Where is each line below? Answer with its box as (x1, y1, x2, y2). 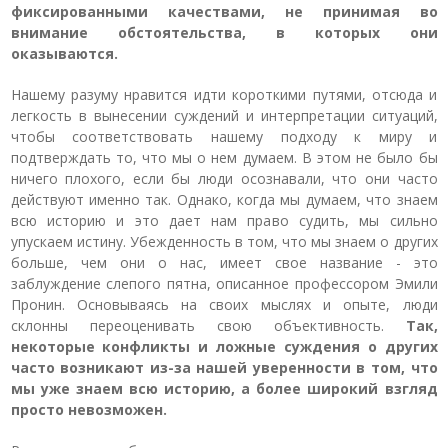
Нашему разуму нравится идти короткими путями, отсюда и (10, 85, 438, 104)
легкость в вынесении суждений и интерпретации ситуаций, (10, 106, 438, 125)
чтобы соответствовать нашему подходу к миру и (10, 127, 438, 146)
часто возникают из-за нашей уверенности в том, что (10, 358, 438, 377)
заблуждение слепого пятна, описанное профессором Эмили (10, 274, 438, 293)
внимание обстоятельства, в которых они (10, 23, 438, 42)
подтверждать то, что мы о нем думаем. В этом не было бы (10, 148, 438, 167)
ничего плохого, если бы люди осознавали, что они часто (10, 169, 438, 188)
